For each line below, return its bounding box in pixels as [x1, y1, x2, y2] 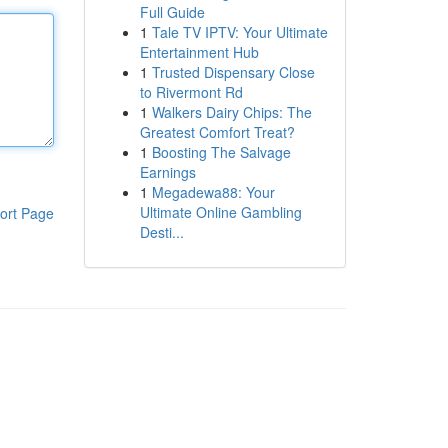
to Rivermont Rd [139, 82, 243, 102]
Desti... [139, 222, 184, 242]
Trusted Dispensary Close [151, 62, 315, 82]
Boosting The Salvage [151, 142, 291, 162]
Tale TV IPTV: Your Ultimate [151, 22, 328, 42]
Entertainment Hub [139, 42, 259, 62]
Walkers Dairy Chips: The [151, 102, 312, 122]
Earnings [139, 162, 196, 182]
